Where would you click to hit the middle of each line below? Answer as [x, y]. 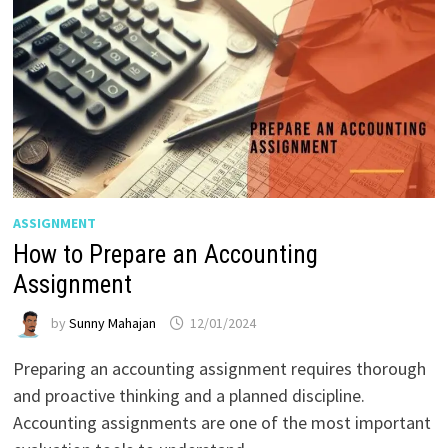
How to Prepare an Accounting [165, 254]
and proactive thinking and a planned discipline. [188, 395]
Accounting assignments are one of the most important [221, 422]
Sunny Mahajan [112, 323]
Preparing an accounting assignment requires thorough [219, 368]
